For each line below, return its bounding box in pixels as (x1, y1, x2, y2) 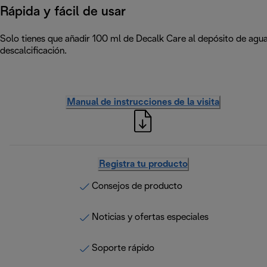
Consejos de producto (92, 181, 182, 191)
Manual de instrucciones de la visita (67, 97, 219, 107)
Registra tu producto (98, 159, 188, 169)
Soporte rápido (92, 243, 154, 253)
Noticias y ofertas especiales (92, 212, 209, 222)
